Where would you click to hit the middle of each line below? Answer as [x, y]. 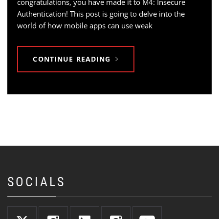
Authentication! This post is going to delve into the [101, 14]
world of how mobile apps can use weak [85, 25]
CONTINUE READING [72, 59]
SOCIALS [36, 182]
